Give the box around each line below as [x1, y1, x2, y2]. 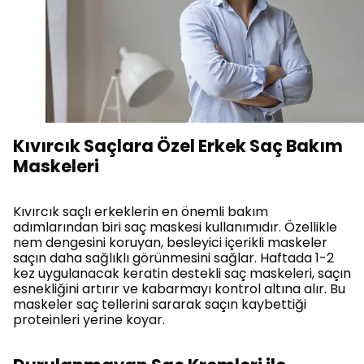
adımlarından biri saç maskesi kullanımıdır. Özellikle [13, 217, 337, 236]
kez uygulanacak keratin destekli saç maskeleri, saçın [13, 263, 351, 283]
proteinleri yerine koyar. [13, 310, 165, 329]
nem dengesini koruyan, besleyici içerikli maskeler [13, 232, 327, 252]
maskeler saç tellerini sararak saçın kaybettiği [13, 294, 306, 314]
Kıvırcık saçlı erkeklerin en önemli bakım [13, 201, 268, 221]
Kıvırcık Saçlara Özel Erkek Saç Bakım [13, 133, 343, 158]
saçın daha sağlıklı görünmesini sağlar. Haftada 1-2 [13, 248, 334, 267]
